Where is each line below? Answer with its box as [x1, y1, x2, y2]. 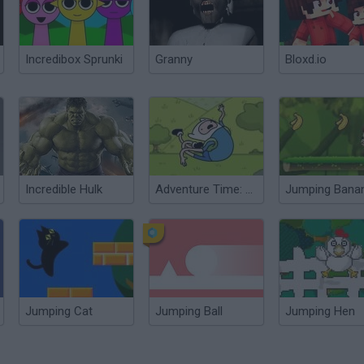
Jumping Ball [155, 304, 223, 318]
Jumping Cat [25, 304, 93, 318]
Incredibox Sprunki [25, 52, 123, 67]
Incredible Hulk [25, 182, 102, 197]
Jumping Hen [285, 304, 355, 318]
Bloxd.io [285, 52, 327, 67]
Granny [155, 52, 193, 67]
